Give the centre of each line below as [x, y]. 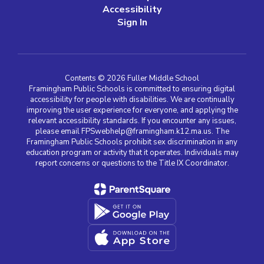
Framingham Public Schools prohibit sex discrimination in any [132, 142]
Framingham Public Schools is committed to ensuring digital [132, 89]
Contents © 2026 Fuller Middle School [132, 78]
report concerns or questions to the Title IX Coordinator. [132, 163]
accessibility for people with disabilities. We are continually [132, 100]
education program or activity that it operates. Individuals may [132, 153]
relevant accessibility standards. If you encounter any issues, [132, 121]
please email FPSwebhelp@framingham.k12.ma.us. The [132, 131]
